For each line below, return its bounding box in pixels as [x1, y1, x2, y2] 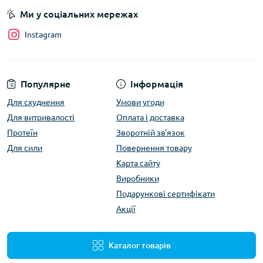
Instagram [25, 30, 62, 39]
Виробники [116, 174, 159, 183]
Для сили [7, 143, 42, 153]
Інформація [130, 79, 183, 89]
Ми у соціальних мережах [20, 9, 138, 19]
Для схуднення [7, 97, 65, 107]
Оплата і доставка [116, 113, 184, 122]
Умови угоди [116, 97, 164, 107]
